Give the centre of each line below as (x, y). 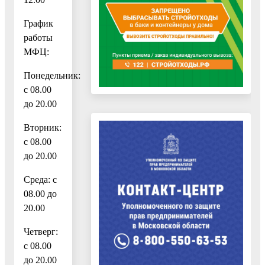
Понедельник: (52, 75)
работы (38, 37)
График (38, 23)
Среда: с (40, 179)
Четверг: (41, 231)
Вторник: (43, 127)
